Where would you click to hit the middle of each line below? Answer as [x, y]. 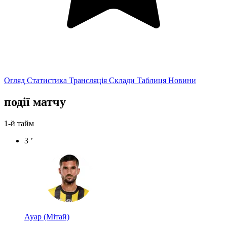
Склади [123, 80]
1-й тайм [19, 123]
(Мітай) [56, 216]
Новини [182, 80]
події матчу [35, 102]
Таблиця [153, 80]
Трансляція [89, 80]
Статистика [48, 80]
